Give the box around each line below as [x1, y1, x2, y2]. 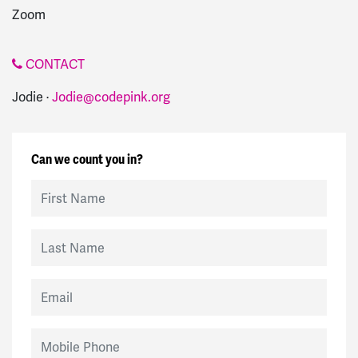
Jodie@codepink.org [52, 88, 170, 105]
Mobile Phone [30, 328, 101, 344]
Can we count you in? [31, 151, 143, 169]
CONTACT [22, 55, 85, 73]
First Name [30, 180, 87, 195]
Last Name [30, 229, 86, 245]
